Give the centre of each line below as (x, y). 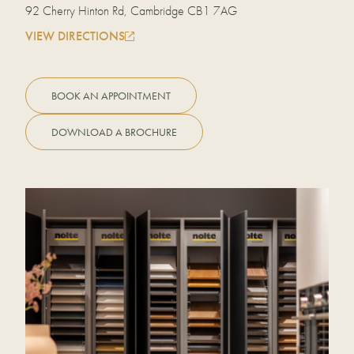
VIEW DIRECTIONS (75, 36)
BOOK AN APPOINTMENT (111, 96)
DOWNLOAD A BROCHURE (114, 132)
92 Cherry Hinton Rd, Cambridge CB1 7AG (131, 11)
